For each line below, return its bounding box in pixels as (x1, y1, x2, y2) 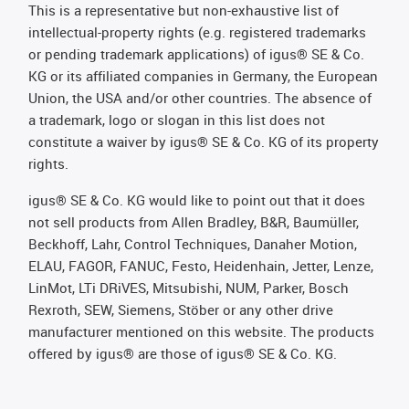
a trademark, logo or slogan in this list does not (28, 110, 325, 129)
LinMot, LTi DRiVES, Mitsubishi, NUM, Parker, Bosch (28, 278, 349, 297)
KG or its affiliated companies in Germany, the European (28, 66, 378, 85)
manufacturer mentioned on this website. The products (28, 321, 374, 341)
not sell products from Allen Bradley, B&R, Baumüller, (28, 212, 359, 231)
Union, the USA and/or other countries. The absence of (28, 88, 372, 107)
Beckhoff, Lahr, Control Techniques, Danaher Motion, (28, 234, 357, 253)
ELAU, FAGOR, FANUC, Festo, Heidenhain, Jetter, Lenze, (28, 256, 373, 275)
